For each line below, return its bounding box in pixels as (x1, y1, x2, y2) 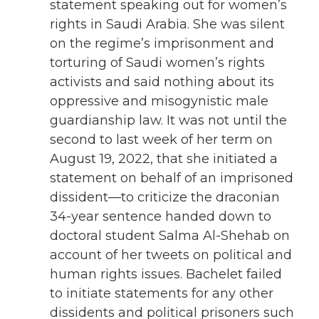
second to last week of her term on (50, 131, 273, 147)
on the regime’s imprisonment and (50, 35, 274, 51)
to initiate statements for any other (50, 285, 273, 301)
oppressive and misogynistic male (50, 93, 268, 109)
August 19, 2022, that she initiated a (50, 150, 278, 167)
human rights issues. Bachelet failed (50, 266, 282, 282)
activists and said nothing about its (50, 73, 274, 90)
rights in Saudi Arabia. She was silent (50, 16, 285, 32)
